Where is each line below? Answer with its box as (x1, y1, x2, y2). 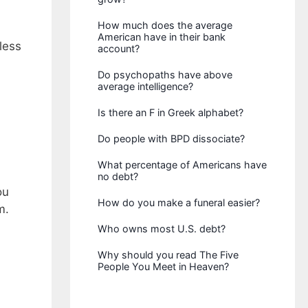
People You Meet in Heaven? (98, 261, 230, 272)
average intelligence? (98, 80, 194, 92)
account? (98, 43, 140, 54)
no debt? (98, 170, 139, 182)
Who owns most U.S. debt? (98, 223, 226, 234)
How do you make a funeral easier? (98, 197, 261, 208)
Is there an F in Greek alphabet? (98, 107, 244, 118)
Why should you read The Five (98, 249, 239, 261)
